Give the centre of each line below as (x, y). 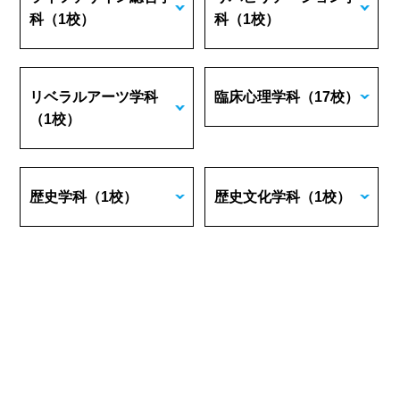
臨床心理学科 (258, 97)
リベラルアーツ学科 (94, 97)
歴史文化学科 (258, 197)
